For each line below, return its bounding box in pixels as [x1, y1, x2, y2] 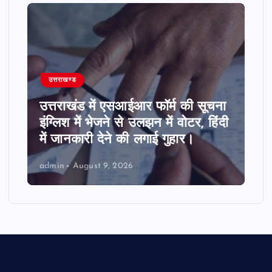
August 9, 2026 [72, 161, 133, 171]
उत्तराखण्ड [49, 76, 77, 84]
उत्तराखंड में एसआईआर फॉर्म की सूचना [39, 100, 226, 115]
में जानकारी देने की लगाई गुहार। [39, 133, 194, 148]
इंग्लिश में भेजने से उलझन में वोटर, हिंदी [39, 117, 228, 131]
